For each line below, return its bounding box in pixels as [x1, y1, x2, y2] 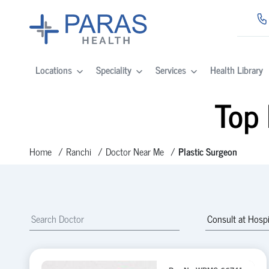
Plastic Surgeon [178, 144, 237, 159]
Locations [35, 62, 72, 78]
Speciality [95, 62, 131, 78]
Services [155, 62, 186, 78]
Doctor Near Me [105, 144, 164, 159]
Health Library [210, 62, 263, 78]
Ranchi [65, 144, 91, 159]
